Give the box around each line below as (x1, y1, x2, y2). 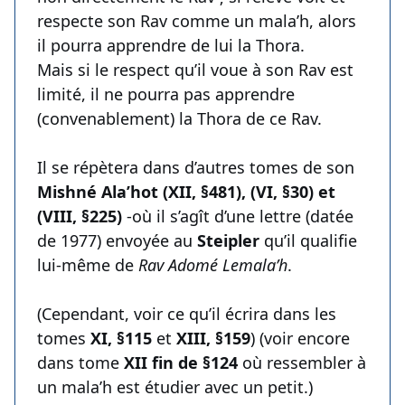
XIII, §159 (176, 327, 250, 350)
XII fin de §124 (124, 352, 238, 374)
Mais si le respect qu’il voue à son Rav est (37, 59, 353, 81)
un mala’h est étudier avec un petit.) (37, 376, 313, 399)
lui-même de (37, 254, 138, 277)
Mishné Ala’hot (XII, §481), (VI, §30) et (37, 181, 335, 203)
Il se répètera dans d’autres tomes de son (37, 156, 354, 179)
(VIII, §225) (37, 205, 122, 228)
